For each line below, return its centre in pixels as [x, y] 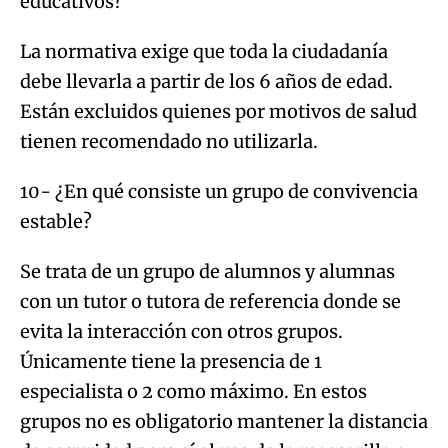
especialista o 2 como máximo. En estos [193, 391]
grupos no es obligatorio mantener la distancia [224, 421]
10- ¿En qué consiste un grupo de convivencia [219, 191]
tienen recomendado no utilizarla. [169, 141]
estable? [56, 221]
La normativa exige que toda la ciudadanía [204, 51]
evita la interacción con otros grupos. [181, 331]
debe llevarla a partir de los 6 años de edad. [206, 81]
